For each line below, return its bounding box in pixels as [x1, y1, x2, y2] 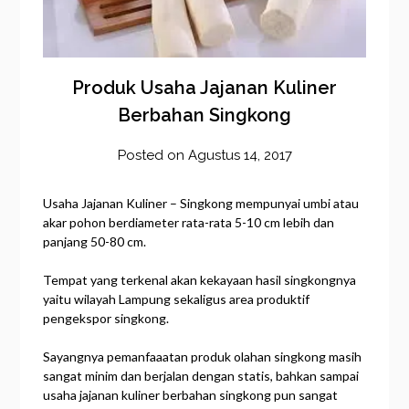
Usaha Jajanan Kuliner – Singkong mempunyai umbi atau [43, 194, 360, 211]
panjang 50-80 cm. [43, 233, 147, 249]
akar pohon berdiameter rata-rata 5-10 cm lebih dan [43, 214, 335, 230]
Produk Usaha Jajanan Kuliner [72, 76, 337, 99]
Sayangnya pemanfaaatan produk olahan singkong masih [43, 348, 362, 364]
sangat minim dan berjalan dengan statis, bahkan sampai [43, 367, 360, 383]
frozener [291, 168, 347, 185]
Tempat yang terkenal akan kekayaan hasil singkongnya [43, 271, 357, 288]
